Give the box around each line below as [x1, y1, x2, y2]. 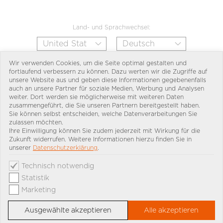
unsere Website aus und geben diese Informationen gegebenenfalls [9, 76, 206, 84]
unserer [9, 144, 33, 151]
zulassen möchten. [9, 118, 63, 126]
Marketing [21, 186, 56, 194]
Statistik [21, 174, 49, 182]
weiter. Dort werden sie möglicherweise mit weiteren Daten [9, 93, 184, 101]
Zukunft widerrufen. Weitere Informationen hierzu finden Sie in [9, 135, 192, 143]
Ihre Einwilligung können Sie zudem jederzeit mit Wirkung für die [9, 127, 200, 134]
